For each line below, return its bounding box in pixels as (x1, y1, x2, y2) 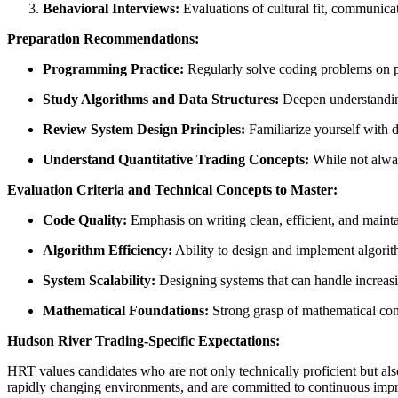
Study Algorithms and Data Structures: (43, 91, 279, 107)
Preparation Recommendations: (7, 30, 199, 46)
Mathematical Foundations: (43, 302, 209, 318)
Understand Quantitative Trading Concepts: (43, 151, 309, 167)
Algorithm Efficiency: (43, 242, 172, 258)
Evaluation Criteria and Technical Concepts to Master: (7, 181, 338, 197)
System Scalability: (43, 272, 155, 288)
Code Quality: (43, 211, 127, 227)
